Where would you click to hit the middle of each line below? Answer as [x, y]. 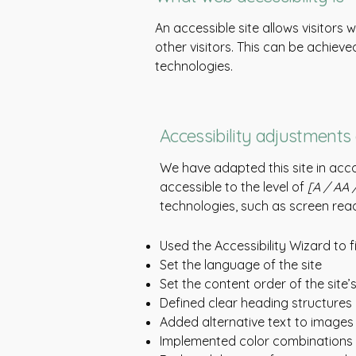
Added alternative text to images [257, 322]
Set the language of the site [242, 265]
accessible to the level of [232, 187]
